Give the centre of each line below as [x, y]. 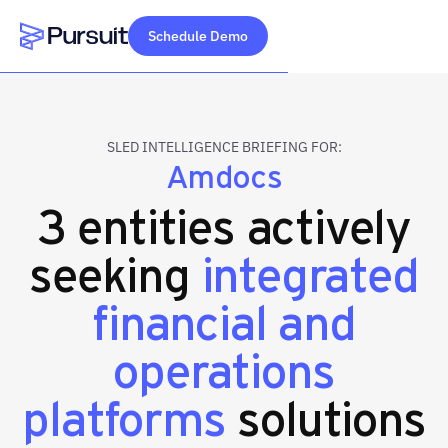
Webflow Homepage [94, 62]
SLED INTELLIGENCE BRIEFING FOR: [224, 147]
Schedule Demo [198, 36]
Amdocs [224, 174]
